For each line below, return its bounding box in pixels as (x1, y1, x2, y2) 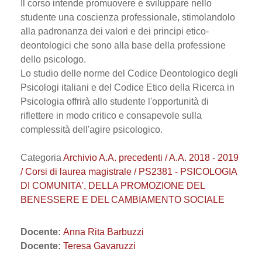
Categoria (20, 153, 63, 163)
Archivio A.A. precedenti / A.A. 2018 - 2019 (63, 153, 239, 163)
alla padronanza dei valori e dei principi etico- (20, 26, 209, 36)
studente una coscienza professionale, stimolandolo (20, 12, 235, 22)
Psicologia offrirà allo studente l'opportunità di (20, 96, 209, 106)
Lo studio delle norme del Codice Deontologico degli (20, 68, 238, 78)
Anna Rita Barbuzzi (63, 227, 144, 237)
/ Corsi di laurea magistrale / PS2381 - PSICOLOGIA (20, 167, 237, 177)
